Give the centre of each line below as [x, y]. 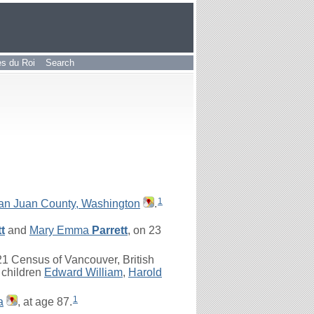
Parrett [110, 230]
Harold [145, 272]
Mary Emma [61, 230]
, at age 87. [45, 302]
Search [60, 63]
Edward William [83, 272]
